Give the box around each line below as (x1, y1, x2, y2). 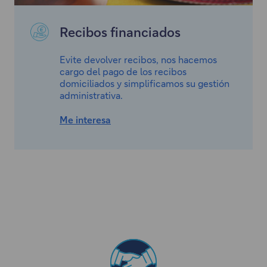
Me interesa (60, 113, 111, 126)
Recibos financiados (60, 23, 181, 41)
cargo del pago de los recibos (60, 64, 187, 77)
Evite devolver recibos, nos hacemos (60, 52, 217, 66)
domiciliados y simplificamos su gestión (60, 76, 229, 89)
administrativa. (60, 88, 123, 101)
